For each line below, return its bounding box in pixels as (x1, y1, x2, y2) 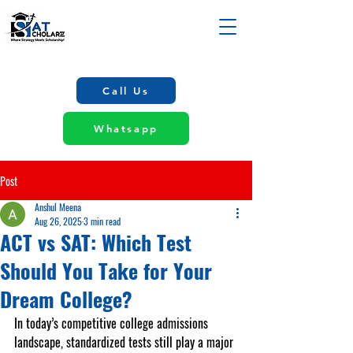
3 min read (84, 214, 121, 228)
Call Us (102, 84, 150, 97)
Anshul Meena (35, 200, 81, 214)
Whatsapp (94, 122, 158, 135)
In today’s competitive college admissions (14, 314, 211, 333)
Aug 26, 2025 (35, 214, 82, 228)
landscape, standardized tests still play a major (14, 333, 236, 351)
